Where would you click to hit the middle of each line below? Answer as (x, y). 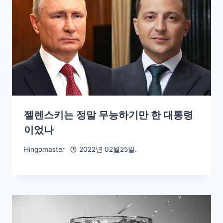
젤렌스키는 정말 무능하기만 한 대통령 (109, 115)
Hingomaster (44, 150)
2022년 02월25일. (108, 150)
